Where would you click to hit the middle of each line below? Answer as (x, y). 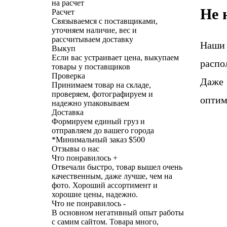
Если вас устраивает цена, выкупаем (115, 57)
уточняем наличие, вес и (94, 30)
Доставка (68, 112)
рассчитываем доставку (92, 39)
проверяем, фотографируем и (102, 94)
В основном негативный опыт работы (118, 212)
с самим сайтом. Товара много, (105, 221)
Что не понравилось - (89, 203)
